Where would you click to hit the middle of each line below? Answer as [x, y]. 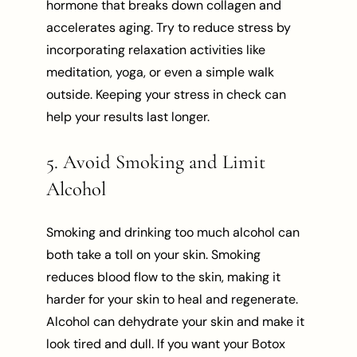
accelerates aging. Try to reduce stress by [169, 28]
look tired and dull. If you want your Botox [166, 344]
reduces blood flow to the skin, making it [164, 277]
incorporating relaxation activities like [156, 50]
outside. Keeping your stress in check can [167, 95]
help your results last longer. [128, 117]
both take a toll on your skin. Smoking [154, 255]
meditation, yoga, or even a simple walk [161, 73]
